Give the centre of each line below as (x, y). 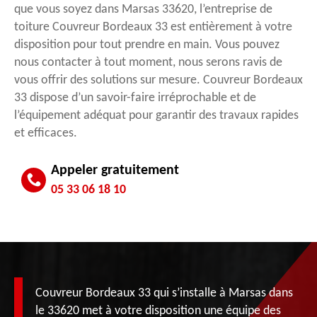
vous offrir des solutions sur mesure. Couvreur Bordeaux (158, 80)
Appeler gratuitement (115, 170)
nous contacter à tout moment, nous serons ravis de (148, 62)
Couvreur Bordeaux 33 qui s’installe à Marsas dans (164, 293)
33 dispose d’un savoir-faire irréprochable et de (135, 98)
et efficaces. (46, 133)
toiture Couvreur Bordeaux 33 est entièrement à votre (153, 27)
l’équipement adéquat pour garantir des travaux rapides (156, 115)
